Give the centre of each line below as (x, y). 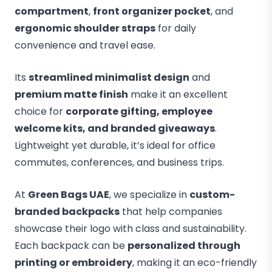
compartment (52, 11)
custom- (212, 195)
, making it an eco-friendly (195, 263)
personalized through (184, 246)
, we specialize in (149, 195)
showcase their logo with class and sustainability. (131, 229)
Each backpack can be (71, 246)
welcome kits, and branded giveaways (115, 128)
